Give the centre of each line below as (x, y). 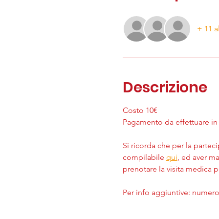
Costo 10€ (140, 110)
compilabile (144, 157)
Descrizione (165, 87)
